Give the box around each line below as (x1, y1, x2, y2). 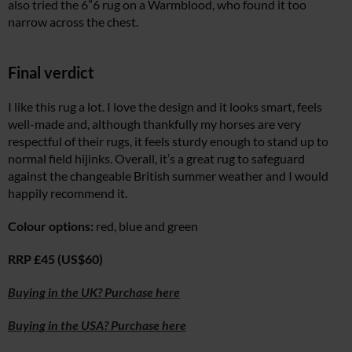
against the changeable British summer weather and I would (8, 168, 328, 184)
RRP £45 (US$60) (8, 251, 103, 267)
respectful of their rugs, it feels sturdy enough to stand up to (8, 134, 328, 149)
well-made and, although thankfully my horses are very (8, 116, 301, 132)
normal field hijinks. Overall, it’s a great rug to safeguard (8, 151, 305, 167)
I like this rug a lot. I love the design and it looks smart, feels (8, 99, 322, 115)
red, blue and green (93, 218, 198, 234)
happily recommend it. (8, 185, 127, 201)
